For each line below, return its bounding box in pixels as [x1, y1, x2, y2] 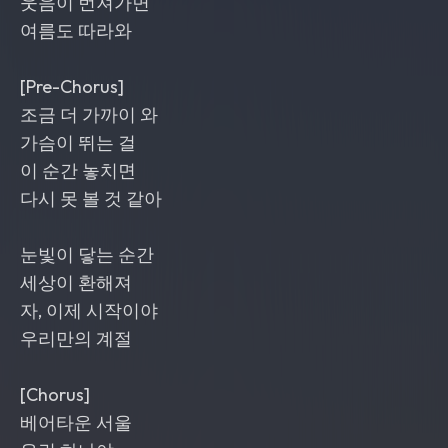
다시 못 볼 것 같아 [20, 187, 162, 210]
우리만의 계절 [20, 327, 132, 350]
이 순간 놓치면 [20, 159, 136, 182]
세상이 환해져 [20, 271, 132, 294]
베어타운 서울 [20, 411, 132, 434]
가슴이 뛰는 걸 [20, 131, 136, 154]
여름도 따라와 [20, 19, 132, 42]
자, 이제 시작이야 [20, 299, 158, 322]
